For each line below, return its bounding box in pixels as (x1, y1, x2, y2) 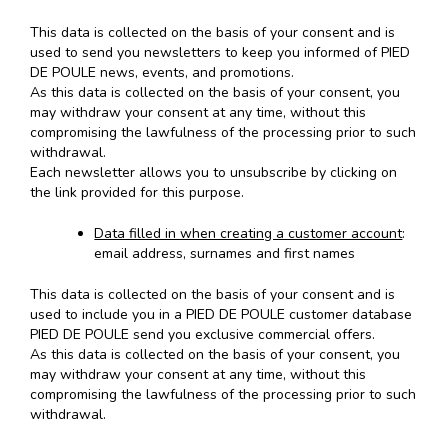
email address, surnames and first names (94, 244, 356, 264)
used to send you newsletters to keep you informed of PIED (30, 43, 410, 63)
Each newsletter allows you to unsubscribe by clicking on (30, 163, 397, 183)
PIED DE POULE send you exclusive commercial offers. (30, 325, 375, 345)
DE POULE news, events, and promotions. (30, 63, 294, 83)
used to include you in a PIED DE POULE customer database (30, 305, 412, 325)
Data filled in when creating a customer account (94, 224, 403, 244)
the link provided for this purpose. (30, 183, 244, 203)
